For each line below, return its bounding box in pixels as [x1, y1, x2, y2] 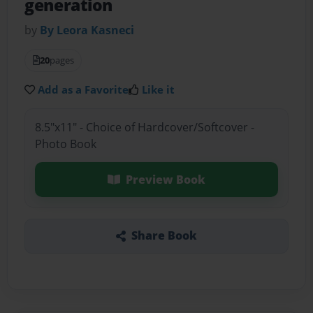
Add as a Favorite [38, 82, 129, 97]
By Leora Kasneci [40, 22, 135, 38]
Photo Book [34, 136, 96, 152]
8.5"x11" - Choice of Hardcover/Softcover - [34, 119, 254, 135]
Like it [142, 82, 175, 97]
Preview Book [125, 171, 205, 187]
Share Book [131, 228, 197, 244]
